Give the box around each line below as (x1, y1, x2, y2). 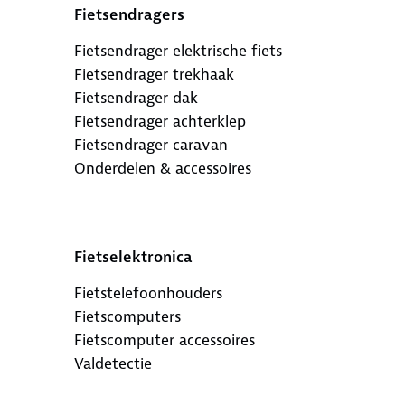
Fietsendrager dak (73, 87, 198, 108)
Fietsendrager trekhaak (73, 63, 234, 84)
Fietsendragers (73, 4, 184, 24)
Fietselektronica (73, 246, 193, 267)
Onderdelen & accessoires (73, 157, 251, 178)
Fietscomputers (73, 306, 181, 326)
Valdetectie (73, 353, 152, 373)
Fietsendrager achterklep (73, 110, 246, 131)
